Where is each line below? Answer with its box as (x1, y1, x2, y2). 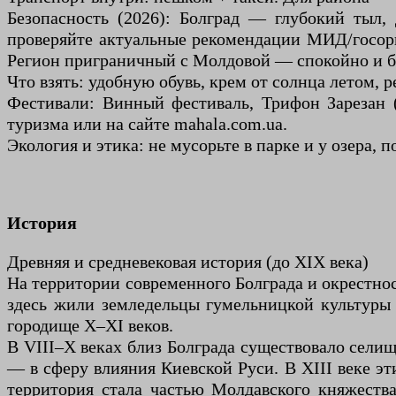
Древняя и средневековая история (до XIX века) (7, 252, 369, 272)
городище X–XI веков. (7, 316, 173, 336)
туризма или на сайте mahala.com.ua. (7, 114, 287, 134)
